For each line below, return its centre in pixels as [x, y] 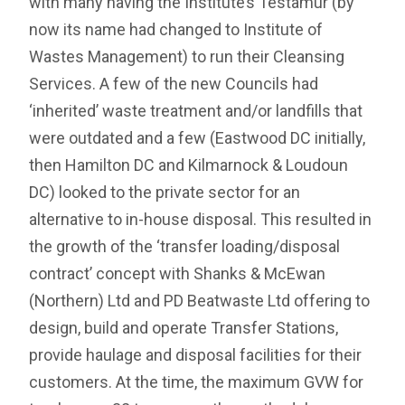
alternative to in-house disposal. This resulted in [201, 220]
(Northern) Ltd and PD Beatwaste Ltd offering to [200, 301]
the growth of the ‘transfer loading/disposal [185, 247]
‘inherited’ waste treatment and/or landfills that [196, 111]
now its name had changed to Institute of [176, 30]
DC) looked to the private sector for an [165, 193]
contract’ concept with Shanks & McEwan [178, 274]
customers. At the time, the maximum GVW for [197, 382]
